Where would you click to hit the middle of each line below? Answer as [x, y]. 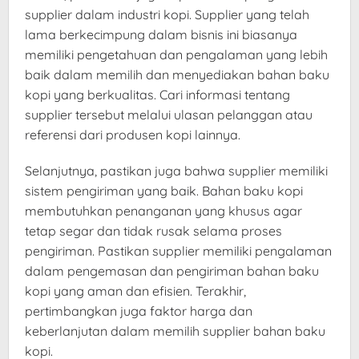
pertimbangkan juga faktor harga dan [139, 311]
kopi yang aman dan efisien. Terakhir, [135, 291]
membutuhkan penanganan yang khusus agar [163, 211]
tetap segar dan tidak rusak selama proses [153, 231]
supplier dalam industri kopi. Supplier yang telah [167, 15]
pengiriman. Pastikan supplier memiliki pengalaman [178, 251]
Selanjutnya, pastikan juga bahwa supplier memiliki [176, 171]
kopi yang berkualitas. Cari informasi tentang [157, 95]
